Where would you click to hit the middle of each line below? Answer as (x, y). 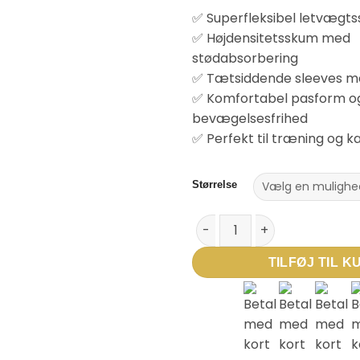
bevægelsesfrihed (250, 119)
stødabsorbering (245, 58)
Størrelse (215, 184)
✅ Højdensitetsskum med (271, 38)
